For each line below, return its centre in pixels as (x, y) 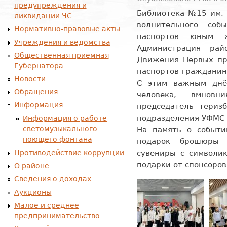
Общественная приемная (61, 55)
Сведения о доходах (52, 179)
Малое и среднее (46, 205)
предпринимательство (57, 216)
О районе (31, 165)
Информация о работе (65, 118)
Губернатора (39, 66)
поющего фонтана (58, 140)
